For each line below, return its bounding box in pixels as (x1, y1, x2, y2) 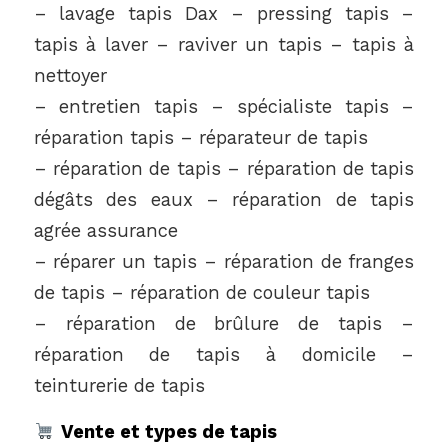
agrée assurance (33, 219, 178, 241)
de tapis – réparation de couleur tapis (33, 281, 370, 303)
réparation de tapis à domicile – (33, 343, 415, 365)
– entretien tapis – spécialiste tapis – (33, 95, 415, 117)
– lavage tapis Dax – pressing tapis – (33, 2, 415, 24)
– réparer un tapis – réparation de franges (33, 250, 415, 272)
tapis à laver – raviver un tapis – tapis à (33, 33, 415, 55)
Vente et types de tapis (60, 421, 277, 443)
